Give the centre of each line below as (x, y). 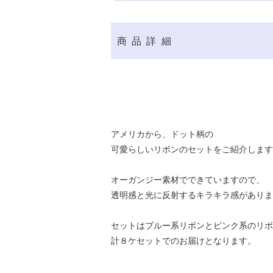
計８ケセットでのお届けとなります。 (183, 241)
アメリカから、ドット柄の (162, 134)
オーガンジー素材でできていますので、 (188, 180)
